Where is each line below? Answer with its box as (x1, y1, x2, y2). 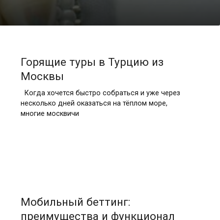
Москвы (20, 69, 64, 82)
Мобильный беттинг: (20, 195, 130, 209)
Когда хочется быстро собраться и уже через (20, 88, 180, 97)
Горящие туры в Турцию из (20, 55, 164, 68)
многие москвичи (20, 109, 79, 118)
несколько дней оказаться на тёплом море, (20, 99, 167, 108)
